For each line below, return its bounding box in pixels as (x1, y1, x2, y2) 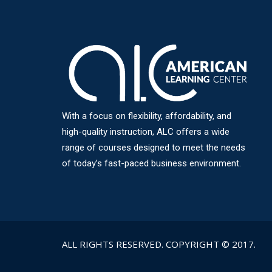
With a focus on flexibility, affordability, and (62, 110, 231, 121)
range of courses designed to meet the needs (62, 141, 245, 153)
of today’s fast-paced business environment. (62, 157, 241, 169)
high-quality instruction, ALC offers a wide (62, 126, 229, 137)
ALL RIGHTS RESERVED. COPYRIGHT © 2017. (62, 238, 256, 251)
